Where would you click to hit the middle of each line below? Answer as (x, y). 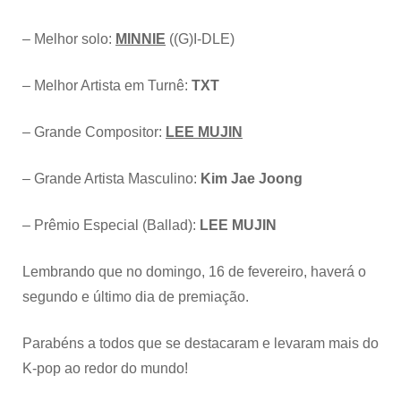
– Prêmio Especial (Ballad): (111, 226)
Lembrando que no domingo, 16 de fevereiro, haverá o (194, 272)
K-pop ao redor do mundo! (105, 369)
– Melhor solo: (69, 39)
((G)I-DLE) (200, 39)
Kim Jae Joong (252, 179)
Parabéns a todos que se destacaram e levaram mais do (200, 344)
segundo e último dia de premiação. (136, 297)
